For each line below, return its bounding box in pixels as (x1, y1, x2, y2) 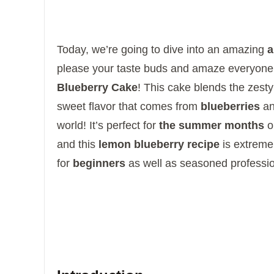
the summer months (159, 119, 264, 131)
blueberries (201, 100, 260, 113)
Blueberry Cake (57, 81, 138, 94)
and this (57, 138, 98, 150)
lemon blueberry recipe (98, 138, 220, 150)
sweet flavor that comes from (57, 100, 201, 113)
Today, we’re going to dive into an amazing (57, 43, 267, 56)
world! (57, 119, 86, 131)
